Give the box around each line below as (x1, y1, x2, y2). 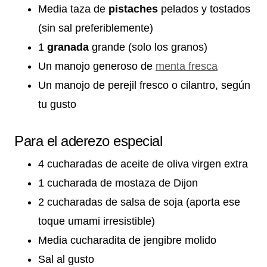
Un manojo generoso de (38, 60, 156, 72)
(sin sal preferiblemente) (38, 21, 153, 34)
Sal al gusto (38, 253, 94, 265)
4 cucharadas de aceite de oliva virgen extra (38, 157, 248, 170)
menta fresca (156, 60, 218, 72)
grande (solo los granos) (89, 41, 207, 53)
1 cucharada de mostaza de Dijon (38, 176, 198, 189)
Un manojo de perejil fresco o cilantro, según (38, 79, 250, 91)
